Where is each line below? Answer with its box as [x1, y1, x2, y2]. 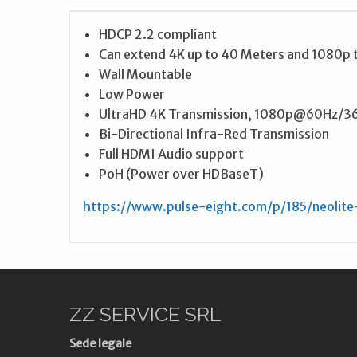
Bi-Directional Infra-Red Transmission [99, 125, 329, 142]
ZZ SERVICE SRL [69, 301, 222, 326]
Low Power [99, 85, 165, 102]
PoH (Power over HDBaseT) [99, 165, 264, 182]
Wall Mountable [99, 65, 192, 82]
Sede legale [69, 335, 131, 351]
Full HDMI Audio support [99, 145, 244, 162]
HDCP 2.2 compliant [99, 25, 217, 42]
